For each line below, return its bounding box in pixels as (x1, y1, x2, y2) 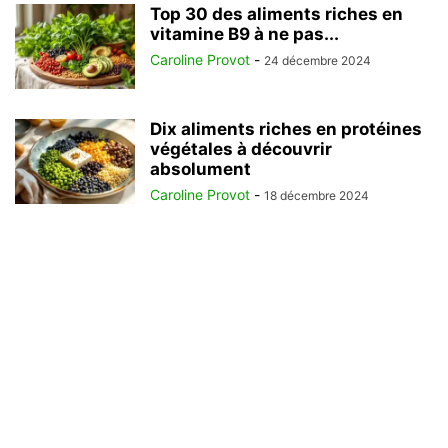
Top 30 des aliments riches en (150, 4, 403, 24)
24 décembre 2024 (264, 53, 371, 68)
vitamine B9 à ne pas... (150, 24, 339, 44)
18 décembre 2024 (264, 188, 369, 203)
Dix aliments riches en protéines (150, 119, 422, 139)
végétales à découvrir (150, 139, 332, 159)
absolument (150, 159, 251, 179)
